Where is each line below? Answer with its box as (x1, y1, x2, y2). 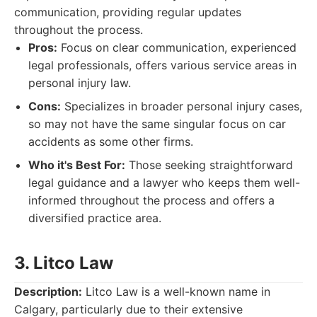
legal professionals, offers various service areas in (28, 58, 296, 72)
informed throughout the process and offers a (28, 193, 275, 207)
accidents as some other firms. (28, 134, 193, 149)
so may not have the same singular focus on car (28, 117, 286, 131)
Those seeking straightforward (125, 158, 293, 172)
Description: (14, 284, 82, 299)
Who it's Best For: (28, 158, 125, 172)
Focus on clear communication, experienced (57, 40, 296, 54)
